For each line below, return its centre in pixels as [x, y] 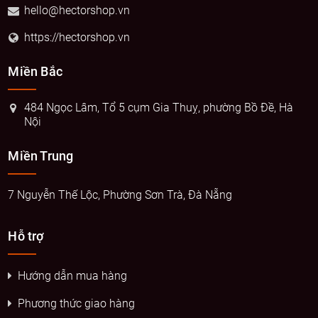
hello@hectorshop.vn [77, 10]
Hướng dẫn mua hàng [73, 275]
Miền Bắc [35, 71]
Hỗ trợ [26, 236]
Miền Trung [41, 155]
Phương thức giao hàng [77, 303]
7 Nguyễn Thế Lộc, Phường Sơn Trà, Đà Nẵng [120, 194]
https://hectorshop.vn [77, 37]
